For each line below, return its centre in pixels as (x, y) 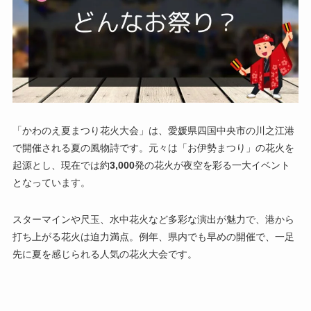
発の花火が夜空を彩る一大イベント (212, 165)
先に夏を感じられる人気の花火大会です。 (104, 254)
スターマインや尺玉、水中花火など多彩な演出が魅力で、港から (153, 219)
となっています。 (51, 182)
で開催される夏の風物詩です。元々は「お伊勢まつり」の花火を (153, 148)
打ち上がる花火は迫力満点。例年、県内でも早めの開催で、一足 (153, 236)
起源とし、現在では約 (61, 165)
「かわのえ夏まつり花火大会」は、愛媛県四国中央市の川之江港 (153, 130)
